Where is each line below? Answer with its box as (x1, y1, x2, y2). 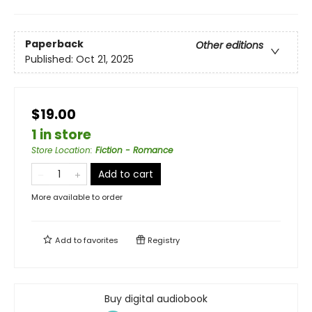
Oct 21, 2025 (76, 52, 134, 67)
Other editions (196, 38, 263, 53)
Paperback (25, 37, 84, 52)
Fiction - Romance (95, 143, 173, 156)
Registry (146, 234, 180, 246)
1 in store (31, 125, 91, 144)
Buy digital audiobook (104, 291, 208, 306)
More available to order (31, 191, 123, 203)
